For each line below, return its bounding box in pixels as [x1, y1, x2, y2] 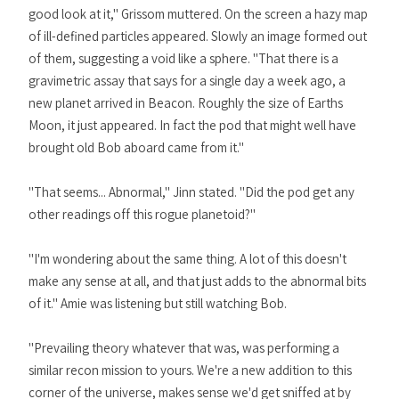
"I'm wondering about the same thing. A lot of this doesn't [28, 250, 346, 267]
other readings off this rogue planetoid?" [28, 206, 256, 223]
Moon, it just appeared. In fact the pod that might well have [28, 117, 356, 134]
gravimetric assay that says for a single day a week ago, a [28, 72, 346, 89]
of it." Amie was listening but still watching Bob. [28, 295, 287, 312]
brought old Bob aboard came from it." [28, 139, 244, 156]
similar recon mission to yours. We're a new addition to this [28, 362, 352, 379]
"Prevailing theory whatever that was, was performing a [28, 339, 339, 356]
